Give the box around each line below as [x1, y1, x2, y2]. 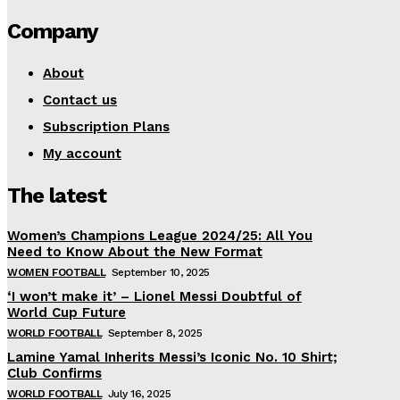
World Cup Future [7, 304, 126, 321]
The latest [7, 183, 106, 208]
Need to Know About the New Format [7, 244, 262, 260]
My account [43, 146, 121, 162]
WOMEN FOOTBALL [7, 266, 105, 279]
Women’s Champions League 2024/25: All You [7, 228, 312, 244]
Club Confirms [7, 365, 102, 381]
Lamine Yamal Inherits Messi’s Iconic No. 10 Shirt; [7, 349, 337, 365]
